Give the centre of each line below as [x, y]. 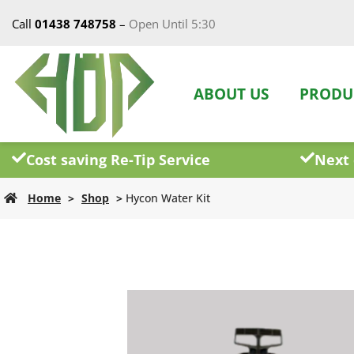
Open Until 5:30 [172, 24]
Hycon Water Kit [168, 198]
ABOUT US [231, 94]
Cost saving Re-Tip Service [118, 160]
